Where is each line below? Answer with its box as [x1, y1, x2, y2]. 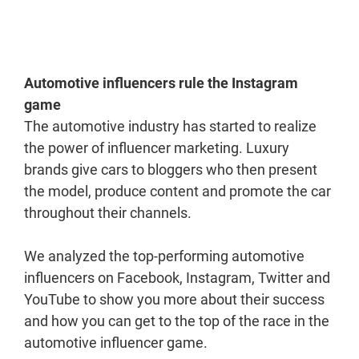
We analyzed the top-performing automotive [24, 248, 305, 265]
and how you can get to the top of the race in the [24, 313, 329, 330]
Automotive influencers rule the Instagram [24, 75, 298, 92]
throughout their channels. [24, 204, 192, 222]
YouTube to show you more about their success [24, 291, 325, 309]
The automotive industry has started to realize [24, 118, 317, 135]
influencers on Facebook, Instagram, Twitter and [24, 269, 330, 287]
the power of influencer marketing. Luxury [24, 139, 289, 157]
